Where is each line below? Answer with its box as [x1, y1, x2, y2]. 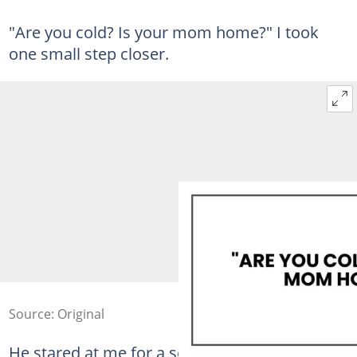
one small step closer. [8, 42, 169, 65]
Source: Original [8, 305, 104, 323]
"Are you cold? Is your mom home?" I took [8, 21, 319, 43]
